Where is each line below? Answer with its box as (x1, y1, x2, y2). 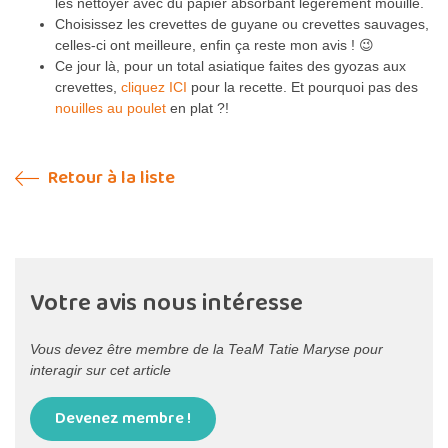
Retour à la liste (44, 163, 175, 192)
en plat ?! (166, 99, 229, 116)
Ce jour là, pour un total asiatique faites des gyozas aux (55, 57, 406, 74)
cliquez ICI (121, 78, 187, 95)
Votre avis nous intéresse (30, 283, 303, 323)
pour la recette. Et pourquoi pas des (187, 78, 418, 95)
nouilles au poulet (55, 99, 166, 116)
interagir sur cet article (30, 361, 171, 378)
